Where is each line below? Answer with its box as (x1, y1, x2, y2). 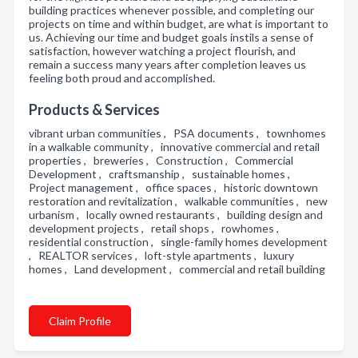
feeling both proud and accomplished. (29, 71, 215, 85)
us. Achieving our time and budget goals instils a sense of (29, 30, 313, 44)
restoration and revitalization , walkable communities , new (29, 194, 328, 208)
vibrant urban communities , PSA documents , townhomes (29, 126, 326, 140)
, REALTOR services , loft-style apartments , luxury (29, 249, 294, 262)
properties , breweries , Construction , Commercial (29, 153, 293, 167)
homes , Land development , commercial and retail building (29, 262, 325, 276)
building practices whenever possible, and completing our (29, 3, 314, 17)
